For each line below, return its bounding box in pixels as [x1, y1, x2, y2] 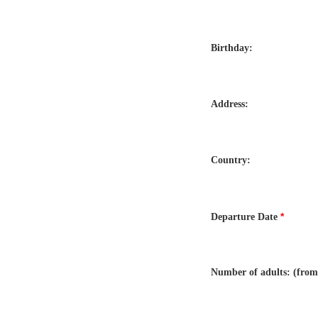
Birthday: [211, 42, 253, 53]
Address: [211, 98, 248, 109]
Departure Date [211, 211, 280, 222]
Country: [211, 154, 251, 165]
